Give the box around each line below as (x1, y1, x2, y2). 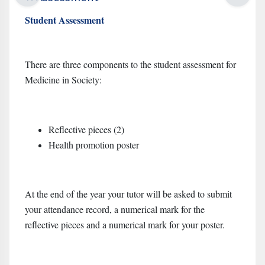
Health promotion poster (49, 138, 142, 151)
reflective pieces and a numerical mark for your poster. (25, 218, 225, 231)
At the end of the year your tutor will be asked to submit (25, 188, 232, 200)
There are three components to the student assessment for (25, 58, 236, 70)
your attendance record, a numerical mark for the (25, 203, 205, 215)
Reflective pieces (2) (49, 123, 124, 135)
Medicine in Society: (25, 73, 102, 86)
